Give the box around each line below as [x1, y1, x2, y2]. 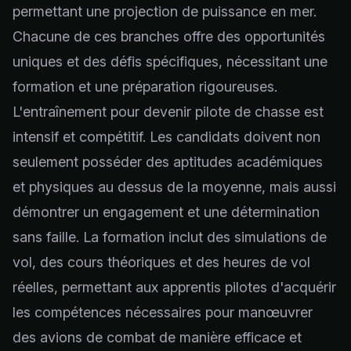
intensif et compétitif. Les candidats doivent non [13, 128, 320, 145]
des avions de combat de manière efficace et [13, 329, 302, 346]
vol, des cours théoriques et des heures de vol [13, 254, 310, 270]
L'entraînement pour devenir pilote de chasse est [13, 103, 324, 120]
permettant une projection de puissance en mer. [13, 3, 317, 20]
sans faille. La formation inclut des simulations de [13, 229, 327, 245]
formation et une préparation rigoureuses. [13, 78, 277, 95]
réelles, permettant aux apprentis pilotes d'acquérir [13, 279, 336, 295]
